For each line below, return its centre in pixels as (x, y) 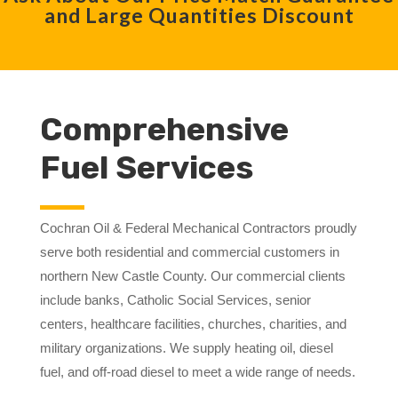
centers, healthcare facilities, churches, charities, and (193, 323)
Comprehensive (164, 129)
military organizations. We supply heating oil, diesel (186, 347)
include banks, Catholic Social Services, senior (175, 299)
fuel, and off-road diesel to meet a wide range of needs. (197, 371)
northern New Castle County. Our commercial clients (192, 275)
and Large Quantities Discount (199, 15)
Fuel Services (146, 167)
